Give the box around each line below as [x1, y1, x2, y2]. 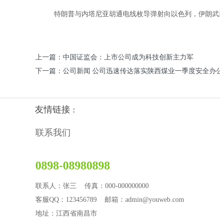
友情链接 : [35, 105, 75, 115]
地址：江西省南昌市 [35, 209, 97, 217]
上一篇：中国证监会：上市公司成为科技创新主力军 [35, 54, 193, 61]
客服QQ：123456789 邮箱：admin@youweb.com [35, 195, 184, 203]
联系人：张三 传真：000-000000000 [35, 182, 149, 190]
